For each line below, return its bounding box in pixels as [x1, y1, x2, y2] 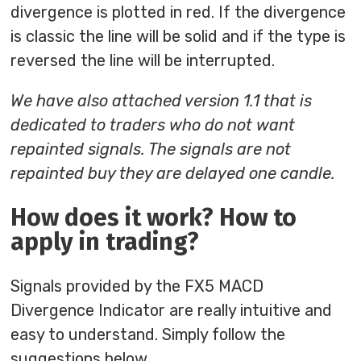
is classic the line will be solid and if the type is [10, 27, 346, 47]
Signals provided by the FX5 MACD [10, 276, 264, 297]
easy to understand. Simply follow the [10, 325, 286, 345]
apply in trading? [10, 227, 200, 257]
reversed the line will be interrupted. [10, 51, 276, 71]
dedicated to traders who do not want [10, 115, 296, 135]
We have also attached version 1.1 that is [10, 91, 313, 111]
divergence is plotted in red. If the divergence [10, 2, 346, 23]
